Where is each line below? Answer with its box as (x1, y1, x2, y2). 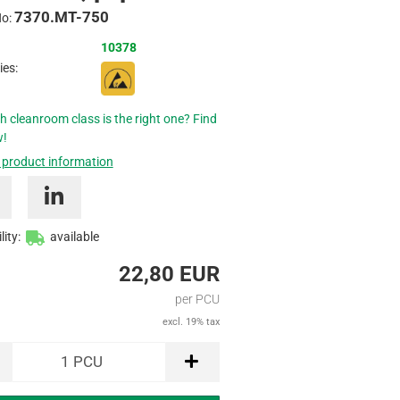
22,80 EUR (118, 262, 220, 287)
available (49, 229, 99, 245)
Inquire (218, 8, 287, 34)
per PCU (174, 292, 220, 307)
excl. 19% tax (162, 316, 220, 329)
